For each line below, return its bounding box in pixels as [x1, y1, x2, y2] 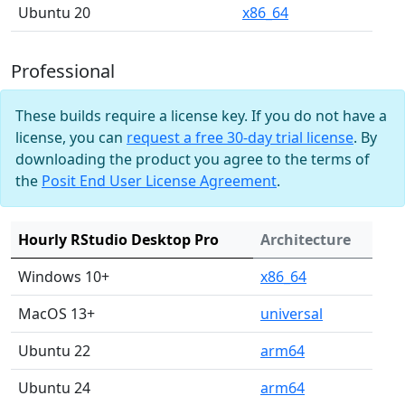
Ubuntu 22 [18, 341, 90, 361]
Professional [11, 59, 115, 83]
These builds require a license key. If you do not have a [15, 106, 387, 126]
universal [260, 304, 323, 324]
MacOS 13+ [18, 304, 95, 324]
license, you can [15, 127, 127, 147]
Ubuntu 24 [18, 378, 90, 398]
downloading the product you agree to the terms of [15, 149, 370, 169]
